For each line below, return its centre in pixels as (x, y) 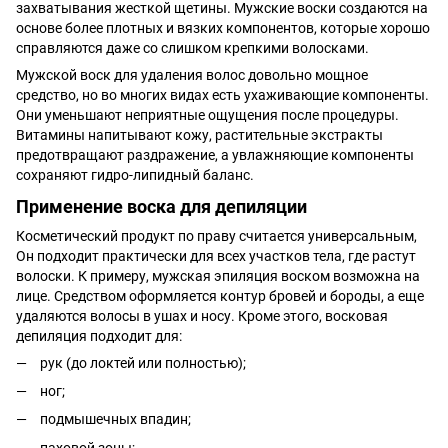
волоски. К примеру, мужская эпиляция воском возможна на (218, 275)
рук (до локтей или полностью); (143, 362)
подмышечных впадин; (115, 419)
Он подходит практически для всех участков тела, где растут (216, 255)
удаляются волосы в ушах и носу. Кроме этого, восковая (202, 315)
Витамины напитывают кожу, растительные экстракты (199, 134)
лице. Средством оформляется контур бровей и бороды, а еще (220, 295)
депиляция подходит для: (99, 335)
